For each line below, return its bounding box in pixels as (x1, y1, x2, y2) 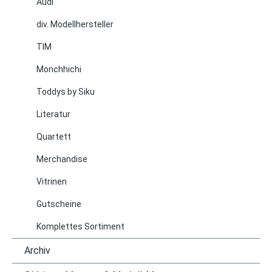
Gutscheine (36, 199, 81, 209)
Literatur (36, 109, 70, 119)
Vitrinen (36, 177, 67, 186)
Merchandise (36, 154, 87, 164)
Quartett (36, 132, 71, 141)
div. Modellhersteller (36, 19, 114, 29)
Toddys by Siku (36, 87, 95, 97)
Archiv (24, 245, 50, 256)
